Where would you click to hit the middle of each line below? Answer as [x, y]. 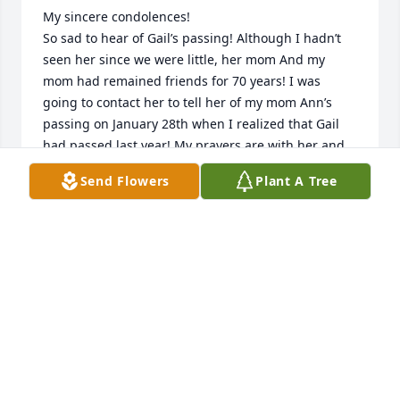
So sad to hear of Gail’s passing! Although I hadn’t [192, 38]
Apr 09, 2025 [80, 247]
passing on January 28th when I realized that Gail [191, 124]
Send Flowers [125, 181]
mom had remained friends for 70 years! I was [182, 81]
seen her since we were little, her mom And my [184, 60]
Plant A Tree [296, 181]
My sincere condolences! [117, 17]
